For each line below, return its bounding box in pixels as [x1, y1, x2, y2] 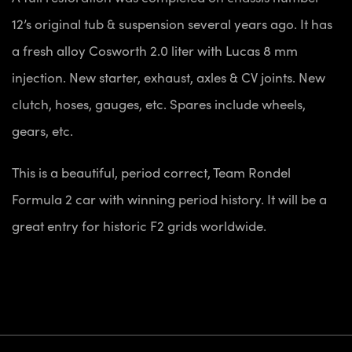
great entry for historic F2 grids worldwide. [12, 216, 266, 236]
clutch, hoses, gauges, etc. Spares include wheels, [12, 94, 306, 114]
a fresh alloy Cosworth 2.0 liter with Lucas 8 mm [12, 41, 298, 60]
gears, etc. [12, 121, 73, 141]
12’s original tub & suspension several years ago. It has [12, 14, 332, 34]
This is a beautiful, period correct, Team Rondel [12, 163, 291, 182]
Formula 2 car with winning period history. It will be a [12, 189, 327, 209]
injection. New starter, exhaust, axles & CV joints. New [12, 68, 325, 87]
